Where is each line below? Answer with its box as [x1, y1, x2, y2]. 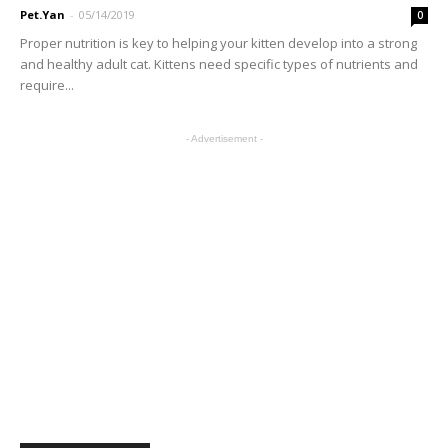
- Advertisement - [185, 133, 263, 145]
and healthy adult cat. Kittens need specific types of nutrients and [20, 55, 418, 74]
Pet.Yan [20, 7, 65, 23]
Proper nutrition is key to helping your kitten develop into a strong [20, 34, 417, 53]
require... [20, 76, 74, 95]
